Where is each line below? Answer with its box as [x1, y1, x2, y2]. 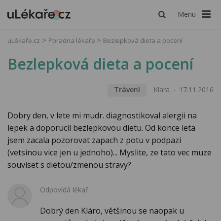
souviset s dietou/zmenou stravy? [7, 159, 131, 171]
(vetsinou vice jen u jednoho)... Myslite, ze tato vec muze [7, 147, 212, 158]
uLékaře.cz [7, 36, 40, 45]
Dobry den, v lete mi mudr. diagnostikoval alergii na [7, 110, 197, 121]
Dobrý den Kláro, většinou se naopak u [40, 205, 184, 217]
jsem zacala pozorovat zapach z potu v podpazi [7, 135, 181, 146]
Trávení [113, 85, 140, 95]
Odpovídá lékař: [40, 185, 90, 195]
